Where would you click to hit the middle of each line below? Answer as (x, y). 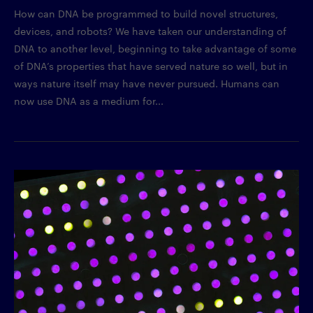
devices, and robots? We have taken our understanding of (150, 31)
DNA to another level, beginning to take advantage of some (155, 49)
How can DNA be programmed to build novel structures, (146, 14)
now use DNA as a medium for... (89, 101)
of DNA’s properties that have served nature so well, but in (151, 66)
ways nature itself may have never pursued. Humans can (147, 83)
